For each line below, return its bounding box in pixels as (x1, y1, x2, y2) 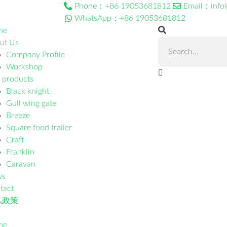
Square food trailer (6, 124, 72, 132)
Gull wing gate (6, 99, 56, 107)
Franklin (6, 148, 34, 156)
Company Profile (6, 51, 65, 59)
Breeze (6, 111, 30, 120)
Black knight (6, 87, 49, 95)
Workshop (6, 63, 43, 71)
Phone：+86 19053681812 (74, 2, 171, 10)
